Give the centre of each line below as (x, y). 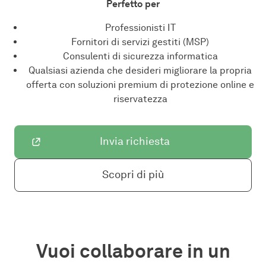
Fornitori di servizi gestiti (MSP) (140, 42)
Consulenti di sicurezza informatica (140, 56)
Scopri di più (133, 175)
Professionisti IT (140, 27)
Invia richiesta (135, 142)
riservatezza (140, 99)
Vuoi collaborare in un (133, 251)
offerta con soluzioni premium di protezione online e (140, 84)
